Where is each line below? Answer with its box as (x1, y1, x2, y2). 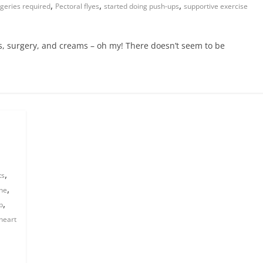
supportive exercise (184, 1, 248, 11)
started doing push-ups (104, 1, 179, 11)
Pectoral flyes (55, 1, 99, 11)
